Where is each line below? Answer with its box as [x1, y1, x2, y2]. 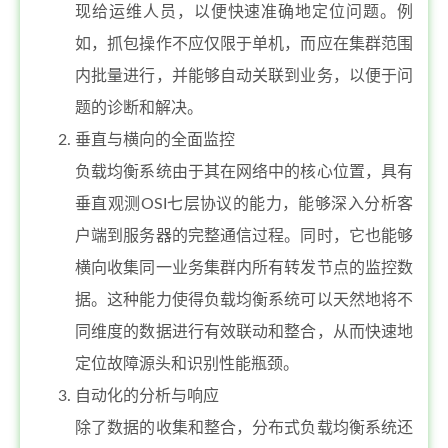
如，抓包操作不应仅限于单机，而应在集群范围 [75, 36, 413, 52]
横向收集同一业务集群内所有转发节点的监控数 [75, 260, 413, 276]
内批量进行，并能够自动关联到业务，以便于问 [75, 68, 413, 84]
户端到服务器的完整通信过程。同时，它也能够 [75, 228, 413, 244]
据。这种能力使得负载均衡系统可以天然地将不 [75, 292, 413, 308]
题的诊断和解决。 [75, 100, 203, 116]
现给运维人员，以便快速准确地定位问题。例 [75, 4, 413, 20]
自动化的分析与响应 [75, 388, 219, 404]
